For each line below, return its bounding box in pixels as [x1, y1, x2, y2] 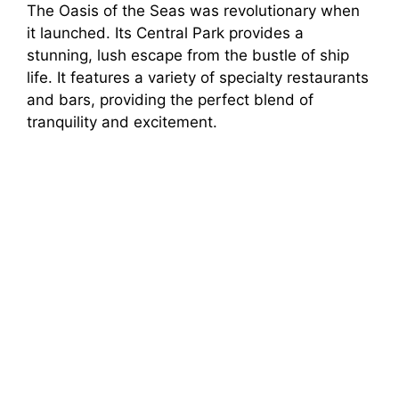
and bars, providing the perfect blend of [27, 90, 313, 109]
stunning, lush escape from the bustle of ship [27, 45, 349, 64]
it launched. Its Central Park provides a [27, 23, 304, 42]
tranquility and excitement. [27, 112, 217, 131]
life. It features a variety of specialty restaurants [27, 68, 369, 86]
